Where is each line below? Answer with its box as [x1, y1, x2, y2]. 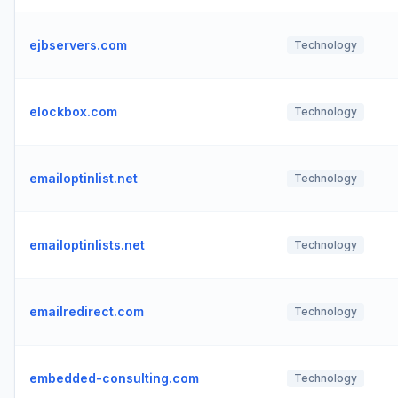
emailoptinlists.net [29, 237, 145, 252]
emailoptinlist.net [29, 171, 138, 186]
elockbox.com [29, 104, 117, 119]
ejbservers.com [29, 37, 127, 52]
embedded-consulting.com [29, 370, 199, 386]
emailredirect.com [29, 304, 144, 319]
